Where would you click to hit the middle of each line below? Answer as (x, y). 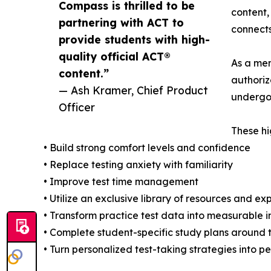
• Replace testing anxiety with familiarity (138, 164)
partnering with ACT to (121, 22)
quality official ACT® (115, 56)
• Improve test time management (121, 181)
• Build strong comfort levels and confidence (147, 147)
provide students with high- (134, 39)
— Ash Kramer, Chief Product (133, 90)
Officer (77, 107)
